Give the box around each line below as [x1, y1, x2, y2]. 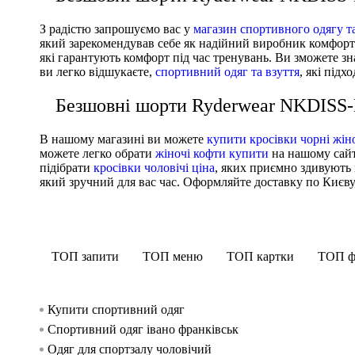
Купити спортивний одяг [48, 303, 185, 317]
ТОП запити [52, 249, 119, 263]
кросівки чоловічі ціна [94, 160, 215, 174]
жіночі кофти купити [155, 146, 269, 160]
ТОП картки [227, 249, 294, 263]
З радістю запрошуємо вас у [40, 21, 193, 36]
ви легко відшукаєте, [40, 64, 155, 78]
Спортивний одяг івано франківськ [48, 323, 239, 337]
